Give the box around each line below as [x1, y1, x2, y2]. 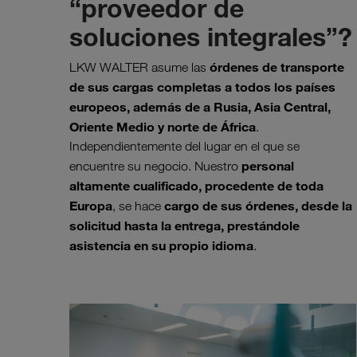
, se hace [112, 198, 164, 214]
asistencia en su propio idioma [69, 237, 253, 254]
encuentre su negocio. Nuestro [69, 159, 241, 175]
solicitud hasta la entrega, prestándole [69, 218, 300, 234]
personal [241, 158, 294, 175]
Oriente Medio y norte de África [69, 119, 256, 135]
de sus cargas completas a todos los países [69, 79, 335, 96]
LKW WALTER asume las [69, 60, 206, 76]
